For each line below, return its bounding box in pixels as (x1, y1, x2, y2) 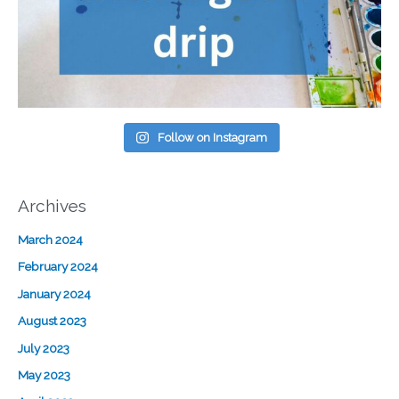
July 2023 (18, 340, 69, 355)
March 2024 (18, 232, 83, 247)
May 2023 (18, 367, 70, 382)
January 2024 (18, 286, 91, 301)
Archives (18, 195, 86, 216)
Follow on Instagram (157, 131, 267, 145)
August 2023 (18, 313, 86, 329)
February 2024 (18, 259, 98, 274)
